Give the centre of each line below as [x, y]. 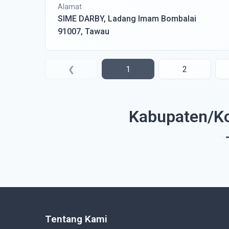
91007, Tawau [84, 31]
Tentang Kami [76, 219]
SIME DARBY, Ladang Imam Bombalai [127, 19]
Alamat [70, 7]
